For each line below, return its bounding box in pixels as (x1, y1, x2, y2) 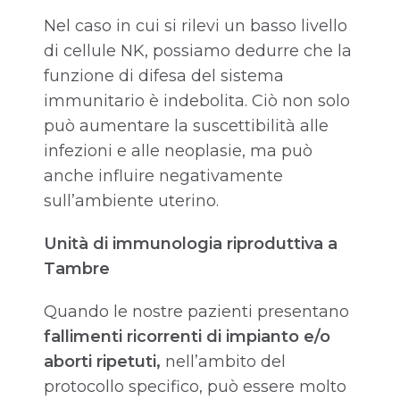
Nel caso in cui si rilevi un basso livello (44, 16, 347, 37)
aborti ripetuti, (44, 352, 165, 372)
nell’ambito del (165, 352, 286, 372)
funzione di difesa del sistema (44, 66, 284, 87)
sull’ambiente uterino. (44, 191, 219, 212)
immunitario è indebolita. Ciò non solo (44, 91, 350, 112)
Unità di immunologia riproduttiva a (44, 234, 337, 254)
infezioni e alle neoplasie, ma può (44, 141, 312, 162)
